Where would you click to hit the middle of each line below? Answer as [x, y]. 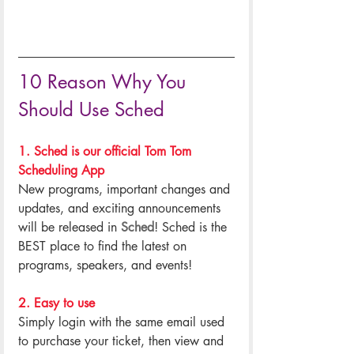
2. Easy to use [56, 303]
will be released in [70, 227]
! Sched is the [192, 227]
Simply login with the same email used [123, 322]
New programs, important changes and [126, 189]
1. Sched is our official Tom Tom [107, 151]
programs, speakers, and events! [105, 265]
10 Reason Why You [105, 81]
